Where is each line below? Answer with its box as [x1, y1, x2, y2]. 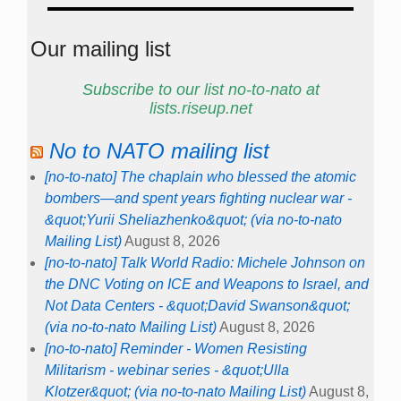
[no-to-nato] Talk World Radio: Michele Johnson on [45, 255, 365, 271]
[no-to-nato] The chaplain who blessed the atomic [45, 169, 356, 185]
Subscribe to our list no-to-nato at [81, 80, 320, 98]
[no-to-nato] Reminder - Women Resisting [45, 341, 307, 357]
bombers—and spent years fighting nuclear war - [45, 191, 352, 207]
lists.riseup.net [149, 98, 252, 117]
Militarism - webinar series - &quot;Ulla [45, 363, 289, 379]
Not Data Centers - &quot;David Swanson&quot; [45, 298, 350, 314]
